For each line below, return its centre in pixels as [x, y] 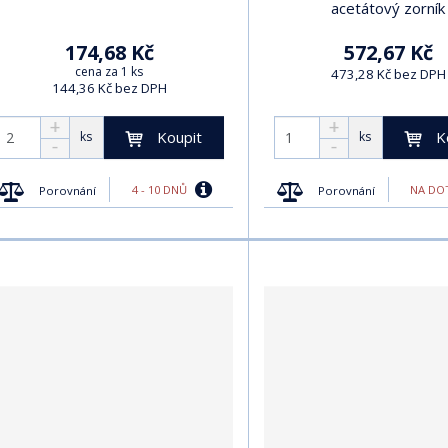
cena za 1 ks [109, 71]
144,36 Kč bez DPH [109, 87]
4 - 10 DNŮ [160, 190]
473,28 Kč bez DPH [388, 73]
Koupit [179, 136]
